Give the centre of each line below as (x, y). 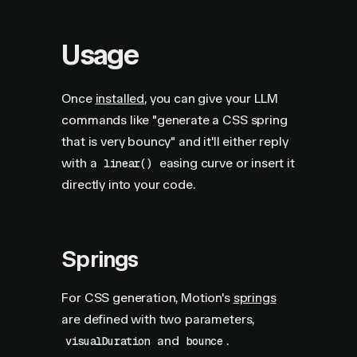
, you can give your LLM (211, 98)
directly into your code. (128, 184)
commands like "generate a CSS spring (175, 120)
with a (81, 163)
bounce (204, 341)
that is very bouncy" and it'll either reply (175, 141)
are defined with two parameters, (158, 319)
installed (120, 98)
